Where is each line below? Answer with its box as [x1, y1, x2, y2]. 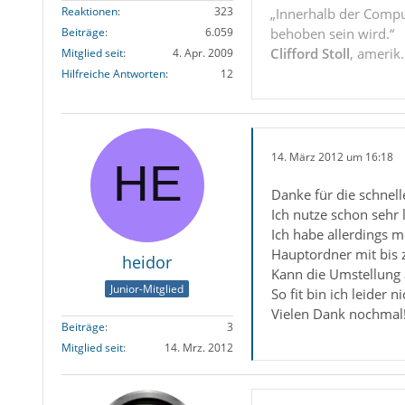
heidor [122, 251, 173, 273]
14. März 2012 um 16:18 [270, 148, 393, 165]
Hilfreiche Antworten [61, 66, 165, 82]
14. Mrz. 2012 [164, 340, 233, 356]
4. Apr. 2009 [172, 45, 233, 61]
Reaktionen [61, 4, 118, 20]
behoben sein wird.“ [269, 24, 394, 42]
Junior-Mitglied [110, 281, 184, 297]
